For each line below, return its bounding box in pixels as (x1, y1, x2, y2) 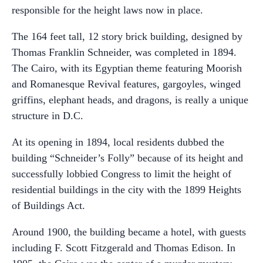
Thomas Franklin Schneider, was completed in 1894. (12, 46, 237, 58)
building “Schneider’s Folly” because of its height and (12, 151, 243, 164)
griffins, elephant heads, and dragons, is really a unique (12, 93, 248, 106)
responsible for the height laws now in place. (12, 4, 203, 16)
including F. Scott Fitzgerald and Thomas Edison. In (12, 241, 235, 254)
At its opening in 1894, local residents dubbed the (12, 136, 224, 148)
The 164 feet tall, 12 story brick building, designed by (12, 30, 242, 42)
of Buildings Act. (12, 199, 85, 211)
